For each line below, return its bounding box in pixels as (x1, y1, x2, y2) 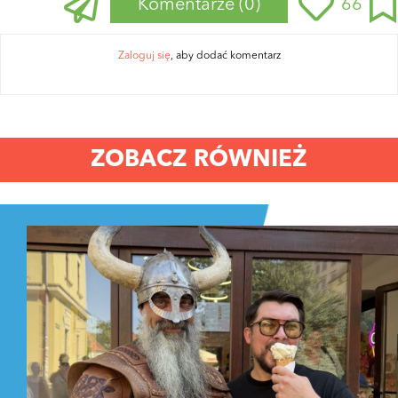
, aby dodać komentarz (170, 50, 281, 61)
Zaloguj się (117, 50, 171, 61)
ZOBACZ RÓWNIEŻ (91, 147, 307, 171)
